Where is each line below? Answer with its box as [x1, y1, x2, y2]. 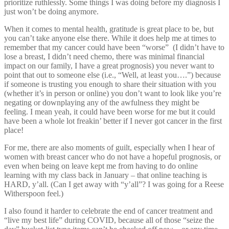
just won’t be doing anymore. [4, 7, 99, 16]
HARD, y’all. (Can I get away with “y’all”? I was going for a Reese [4, 179, 224, 189]
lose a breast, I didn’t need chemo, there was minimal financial [4, 52, 204, 61]
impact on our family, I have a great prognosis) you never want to [4, 61, 214, 70]
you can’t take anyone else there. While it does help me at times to [4, 33, 216, 42]
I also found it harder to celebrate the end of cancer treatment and [4, 206, 213, 215]
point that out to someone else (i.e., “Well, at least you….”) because [4, 70, 221, 79]
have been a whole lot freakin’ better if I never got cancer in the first [4, 116, 222, 125]
